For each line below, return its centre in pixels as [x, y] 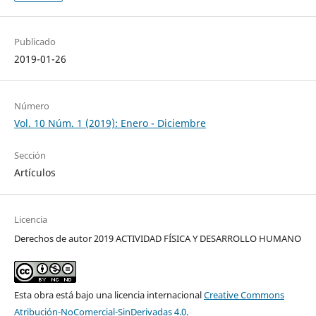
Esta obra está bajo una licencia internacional [109, 294]
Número [31, 105]
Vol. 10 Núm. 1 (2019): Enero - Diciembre [110, 123]
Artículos [35, 172]
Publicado [35, 41]
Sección [30, 155]
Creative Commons [244, 294]
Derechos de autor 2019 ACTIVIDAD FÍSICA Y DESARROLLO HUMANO [157, 238]
